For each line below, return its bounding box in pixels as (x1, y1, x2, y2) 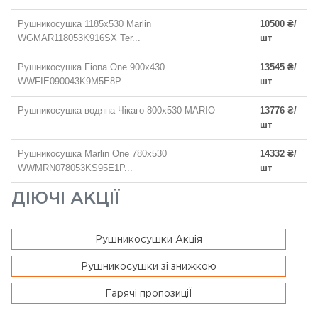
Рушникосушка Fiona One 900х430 (18, 62, 165, 73)
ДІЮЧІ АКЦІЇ (11, 191, 120, 207)
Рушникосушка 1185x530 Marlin (18, 18, 151, 30)
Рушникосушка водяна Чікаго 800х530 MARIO (18, 105, 215, 116)
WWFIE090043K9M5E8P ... (18, 76, 133, 87)
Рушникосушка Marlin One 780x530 (18, 148, 167, 160)
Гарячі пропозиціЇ (104, 290, 192, 299)
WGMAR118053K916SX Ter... (18, 33, 141, 44)
